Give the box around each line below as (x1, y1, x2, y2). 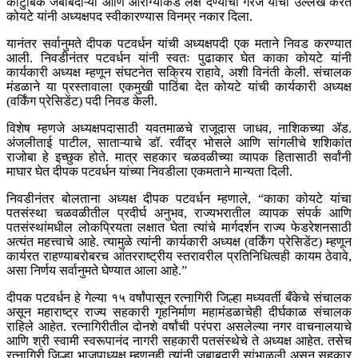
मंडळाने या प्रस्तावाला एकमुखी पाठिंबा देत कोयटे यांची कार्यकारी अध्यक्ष (6, 80, 352, 94)
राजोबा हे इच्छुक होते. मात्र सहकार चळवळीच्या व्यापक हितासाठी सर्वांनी (6, 150, 352, 165)
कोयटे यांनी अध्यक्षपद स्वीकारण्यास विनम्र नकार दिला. (6, 10, 253, 24)
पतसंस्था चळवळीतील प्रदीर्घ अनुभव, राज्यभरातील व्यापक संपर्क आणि (6, 206, 352, 221)
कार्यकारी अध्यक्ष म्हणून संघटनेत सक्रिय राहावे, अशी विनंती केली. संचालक (6, 66, 352, 80)
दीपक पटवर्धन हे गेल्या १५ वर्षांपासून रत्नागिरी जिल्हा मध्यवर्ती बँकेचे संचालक (6, 291, 352, 305)
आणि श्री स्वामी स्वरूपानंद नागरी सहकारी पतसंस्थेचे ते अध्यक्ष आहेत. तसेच (6, 334, 352, 348)
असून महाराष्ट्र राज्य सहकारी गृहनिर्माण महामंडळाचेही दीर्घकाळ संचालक (6, 305, 352, 320)
